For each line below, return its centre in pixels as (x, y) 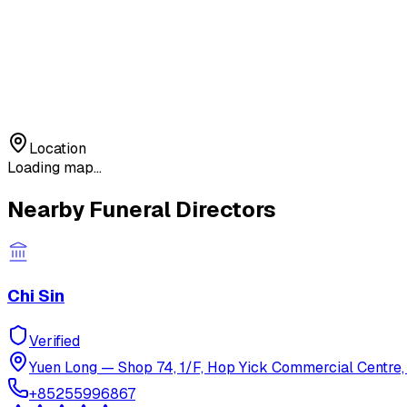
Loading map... (55, 167)
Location (58, 148)
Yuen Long (63, 367)
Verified (55, 341)
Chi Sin (36, 296)
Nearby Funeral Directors (142, 209)
